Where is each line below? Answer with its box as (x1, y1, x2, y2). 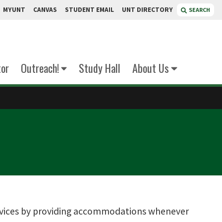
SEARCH (189, 6, 210, 13)
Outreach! (20, 60, 59, 76)
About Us (132, 60, 169, 76)
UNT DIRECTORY (122, 5, 173, 14)
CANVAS (33, 5, 57, 14)
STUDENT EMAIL (65, 5, 114, 14)
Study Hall (79, 60, 120, 76)
